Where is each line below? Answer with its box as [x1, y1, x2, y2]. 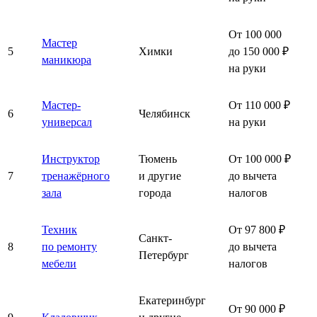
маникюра [42, 53, 91, 66]
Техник [42, 223, 77, 236]
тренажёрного [42, 169, 110, 182]
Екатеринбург [139, 294, 206, 306]
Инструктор [42, 152, 100, 165]
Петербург [139, 248, 189, 261]
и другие [139, 169, 181, 182]
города [139, 186, 171, 199]
